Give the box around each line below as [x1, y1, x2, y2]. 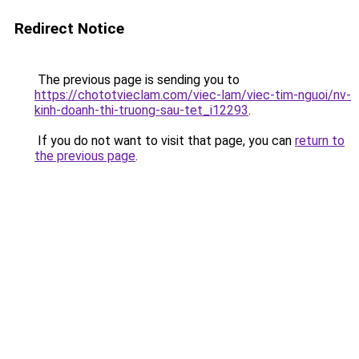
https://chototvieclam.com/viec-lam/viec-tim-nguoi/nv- [34, 87, 351, 103]
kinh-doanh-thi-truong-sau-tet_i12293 [34, 103, 248, 118]
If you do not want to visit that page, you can [34, 133, 295, 148]
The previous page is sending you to [34, 72, 240, 87]
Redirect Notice [14, 19, 124, 38]
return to [295, 133, 345, 148]
